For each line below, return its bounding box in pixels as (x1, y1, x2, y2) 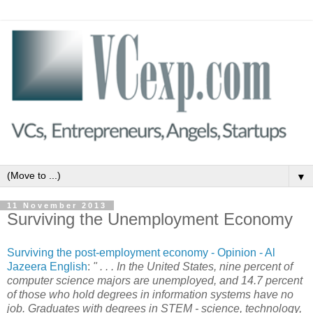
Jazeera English (7, 260, 87, 272)
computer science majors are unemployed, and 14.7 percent (7, 274, 303, 286)
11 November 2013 (7, 201, 107, 210)
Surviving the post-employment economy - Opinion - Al (7, 246, 275, 259)
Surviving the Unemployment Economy (7, 209, 293, 228)
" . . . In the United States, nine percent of (90, 260, 293, 272)
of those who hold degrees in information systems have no (7, 288, 293, 300)
